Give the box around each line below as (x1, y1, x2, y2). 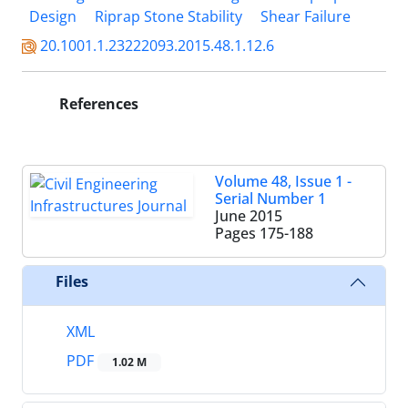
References (56, 93, 138, 114)
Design (29, 5, 76, 26)
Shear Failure (260, 5, 351, 26)
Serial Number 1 (215, 188, 326, 209)
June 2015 (215, 205, 282, 226)
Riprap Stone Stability (95, 5, 242, 26)
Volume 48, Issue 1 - (215, 170, 352, 191)
